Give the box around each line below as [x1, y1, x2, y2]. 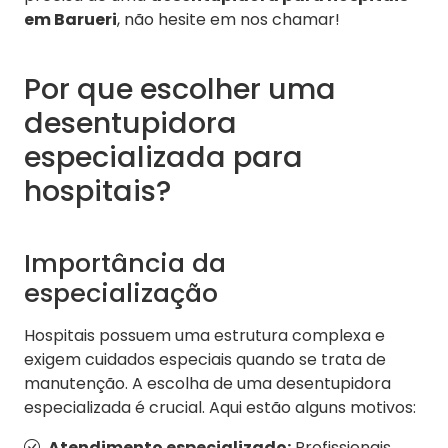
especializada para [24, 137, 303, 178]
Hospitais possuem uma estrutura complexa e [24, 324, 385, 348]
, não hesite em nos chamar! [117, 8, 340, 32]
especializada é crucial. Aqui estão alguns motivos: [24, 396, 416, 420]
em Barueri [24, 8, 117, 32]
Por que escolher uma [24, 69, 336, 110]
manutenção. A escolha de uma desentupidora [24, 372, 391, 396]
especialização [24, 275, 218, 312]
